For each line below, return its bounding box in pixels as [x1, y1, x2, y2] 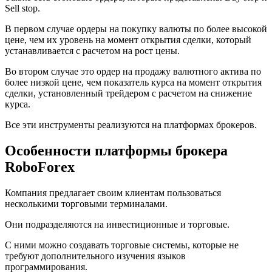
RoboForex [5, 158, 75, 175]
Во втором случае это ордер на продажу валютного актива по [5, 66, 261, 76]
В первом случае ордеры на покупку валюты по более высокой [5, 23, 267, 34]
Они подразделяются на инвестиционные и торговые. [5, 219, 229, 229]
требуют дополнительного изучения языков [5, 250, 186, 261]
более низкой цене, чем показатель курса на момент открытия [5, 76, 262, 87]
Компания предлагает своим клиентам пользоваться [5, 187, 221, 198]
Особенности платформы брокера [5, 142, 228, 158]
